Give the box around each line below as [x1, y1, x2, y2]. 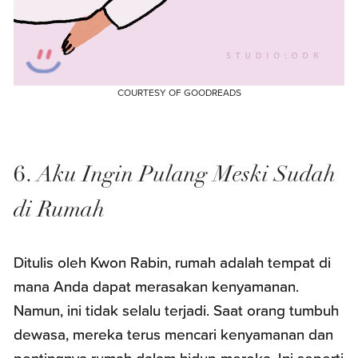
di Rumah [14, 200, 105, 223]
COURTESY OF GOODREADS [117, 87, 241, 99]
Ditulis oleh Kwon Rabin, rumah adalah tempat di [14, 254, 332, 272]
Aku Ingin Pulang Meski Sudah [37, 165, 336, 188]
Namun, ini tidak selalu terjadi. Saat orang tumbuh [14, 302, 340, 320]
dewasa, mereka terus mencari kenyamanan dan [14, 326, 334, 344]
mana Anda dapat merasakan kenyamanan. [14, 278, 300, 296]
